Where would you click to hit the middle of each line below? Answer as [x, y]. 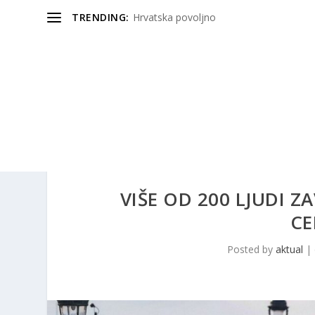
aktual [289, 250]
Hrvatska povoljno [174, 17]
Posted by [251, 250]
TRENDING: [101, 17]
